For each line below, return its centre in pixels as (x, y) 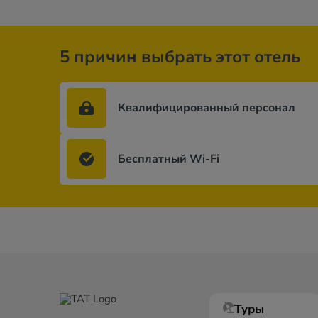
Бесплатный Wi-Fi (169, 159)
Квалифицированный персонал (207, 108)
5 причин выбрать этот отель (180, 57)
